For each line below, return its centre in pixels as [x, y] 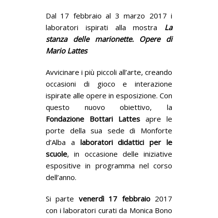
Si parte [62, 198]
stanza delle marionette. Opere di [109, 39]
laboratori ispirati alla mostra [105, 27]
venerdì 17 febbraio [117, 198]
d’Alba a [63, 142]
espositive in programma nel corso [109, 165]
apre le [156, 118]
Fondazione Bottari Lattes [93, 118]
